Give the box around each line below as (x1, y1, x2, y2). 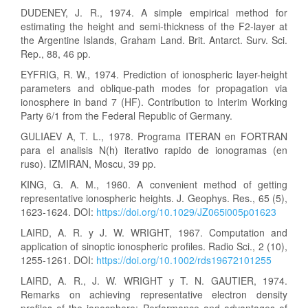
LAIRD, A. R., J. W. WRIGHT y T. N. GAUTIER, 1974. (21, 274, 287, 287)
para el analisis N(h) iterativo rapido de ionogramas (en (21, 143, 287, 157)
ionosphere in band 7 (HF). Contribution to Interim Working (21, 95, 287, 109)
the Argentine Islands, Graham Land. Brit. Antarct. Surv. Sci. (21, 33, 287, 47)
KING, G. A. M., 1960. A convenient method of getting (21, 177, 287, 191)
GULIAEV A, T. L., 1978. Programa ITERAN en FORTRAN (21, 129, 287, 143)
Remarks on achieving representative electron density (21, 287, 287, 301)
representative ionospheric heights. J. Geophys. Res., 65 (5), (21, 191, 287, 205)
